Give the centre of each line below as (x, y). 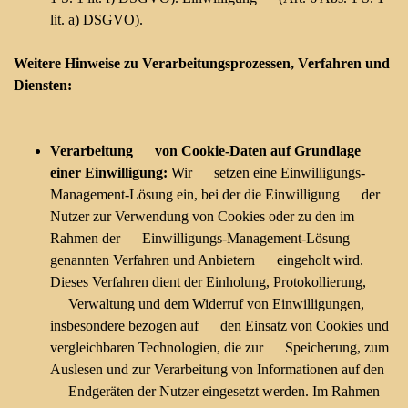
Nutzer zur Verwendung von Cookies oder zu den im (202, 216)
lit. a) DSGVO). (97, 20)
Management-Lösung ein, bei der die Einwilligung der (215, 194)
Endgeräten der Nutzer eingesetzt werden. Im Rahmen (215, 391)
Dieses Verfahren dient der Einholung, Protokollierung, (208, 282)
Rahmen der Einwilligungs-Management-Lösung (200, 238)
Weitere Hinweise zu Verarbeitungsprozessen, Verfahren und (202, 63)
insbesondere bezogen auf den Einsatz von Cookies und (219, 326)
